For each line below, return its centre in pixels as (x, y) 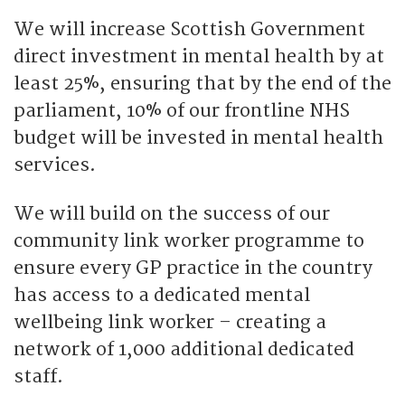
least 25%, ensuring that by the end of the (202, 83)
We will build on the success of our (172, 213)
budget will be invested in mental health (198, 137)
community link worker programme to (189, 240)
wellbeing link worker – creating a (170, 322)
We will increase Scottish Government (189, 29)
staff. (38, 376)
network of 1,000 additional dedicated (184, 349)
